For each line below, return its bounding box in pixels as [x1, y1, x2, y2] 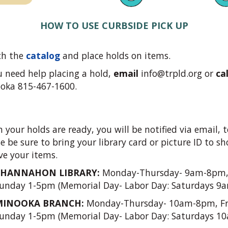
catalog [26, 49, 60, 62]
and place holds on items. [60, 49, 170, 62]
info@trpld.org [141, 67, 202, 79]
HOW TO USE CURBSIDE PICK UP [40, 19, 188, 32]
